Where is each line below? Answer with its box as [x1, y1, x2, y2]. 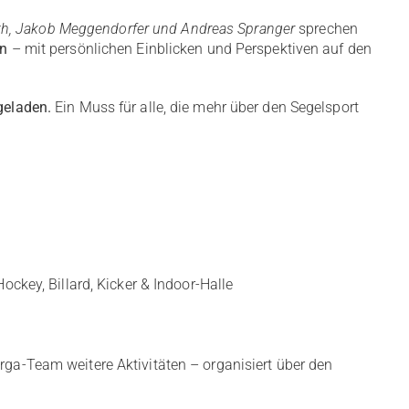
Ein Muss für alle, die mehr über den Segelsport [51, 99, 359, 116]
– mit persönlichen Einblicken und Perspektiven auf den [7, 40, 372, 58]
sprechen [295, 20, 358, 37]
